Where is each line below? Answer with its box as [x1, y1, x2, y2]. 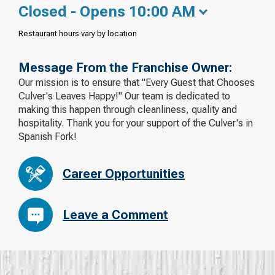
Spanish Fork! [18, 130, 77, 142]
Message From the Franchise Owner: [18, 60, 232, 75]
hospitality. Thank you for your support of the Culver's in [18, 117, 253, 129]
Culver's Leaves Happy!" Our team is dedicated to [18, 90, 230, 102]
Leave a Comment [63, 207, 168, 223]
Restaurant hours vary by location [18, 28, 137, 38]
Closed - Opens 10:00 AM [18, 2, 195, 20]
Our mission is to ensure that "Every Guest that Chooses [18, 76, 255, 88]
